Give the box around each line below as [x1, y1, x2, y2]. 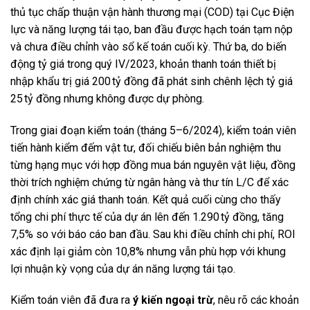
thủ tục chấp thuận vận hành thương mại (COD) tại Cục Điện [10, 5, 294, 19]
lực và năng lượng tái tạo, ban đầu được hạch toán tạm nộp [10, 22, 293, 36]
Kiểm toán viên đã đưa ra [10, 293, 133, 307]
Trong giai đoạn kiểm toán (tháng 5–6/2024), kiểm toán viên [10, 123, 296, 137]
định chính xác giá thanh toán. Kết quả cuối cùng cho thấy [10, 192, 281, 206]
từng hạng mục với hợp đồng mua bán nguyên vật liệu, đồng [10, 158, 295, 172]
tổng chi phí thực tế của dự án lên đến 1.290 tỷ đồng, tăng [10, 210, 284, 224]
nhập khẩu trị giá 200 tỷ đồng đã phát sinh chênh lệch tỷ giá [10, 74, 293, 88]
